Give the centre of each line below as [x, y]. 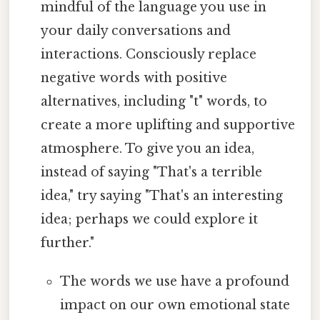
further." [68, 242]
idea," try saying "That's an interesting [162, 195]
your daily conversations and [136, 30]
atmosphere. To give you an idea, [148, 148]
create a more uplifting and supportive [168, 125]
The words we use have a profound [174, 281]
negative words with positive [134, 77]
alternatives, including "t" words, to [154, 101]
